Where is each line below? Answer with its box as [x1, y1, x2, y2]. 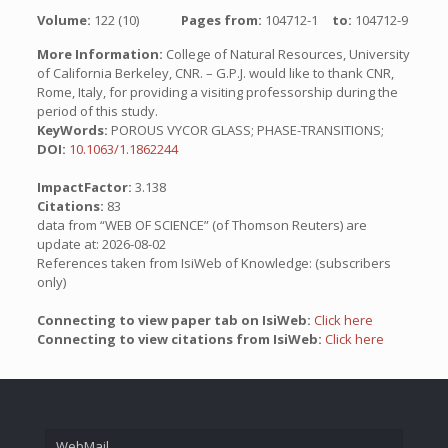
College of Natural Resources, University [162, 45, 410, 63]
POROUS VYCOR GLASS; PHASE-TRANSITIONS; [107, 121, 384, 139]
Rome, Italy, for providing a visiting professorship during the [36, 83, 398, 101]
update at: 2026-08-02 [36, 235, 166, 253]
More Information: [36, 45, 163, 63]
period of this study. [36, 102, 158, 120]
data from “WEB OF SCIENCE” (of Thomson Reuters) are [36, 216, 367, 234]
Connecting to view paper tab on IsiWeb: [36, 311, 314, 329]
